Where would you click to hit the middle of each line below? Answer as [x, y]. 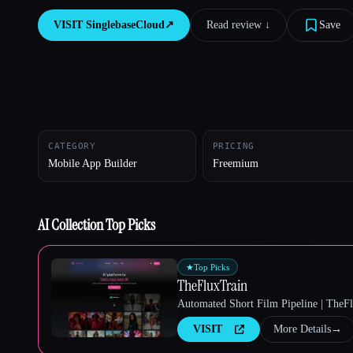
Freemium [235, 164]
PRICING [233, 147]
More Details [302, 329]
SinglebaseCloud [125, 25]
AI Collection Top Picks [97, 225]
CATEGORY [72, 147]
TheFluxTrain [212, 286]
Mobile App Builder [93, 164]
